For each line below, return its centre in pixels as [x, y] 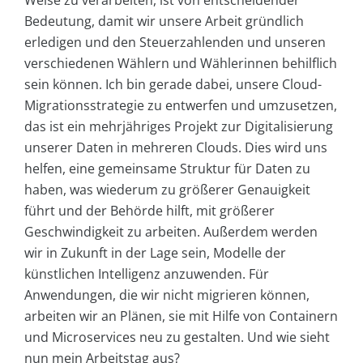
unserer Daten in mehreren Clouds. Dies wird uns [176, 147]
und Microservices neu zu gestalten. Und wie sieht [177, 337]
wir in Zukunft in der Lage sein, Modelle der [155, 252]
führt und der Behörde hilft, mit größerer [149, 210]
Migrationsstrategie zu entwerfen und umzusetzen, [181, 105]
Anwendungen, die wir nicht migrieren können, [167, 295]
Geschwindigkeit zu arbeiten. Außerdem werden [171, 231]
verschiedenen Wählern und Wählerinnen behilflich [181, 63]
